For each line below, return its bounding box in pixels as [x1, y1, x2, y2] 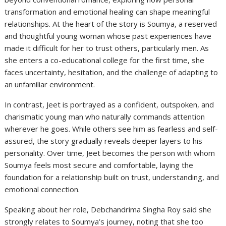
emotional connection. [5, 184, 80, 195]
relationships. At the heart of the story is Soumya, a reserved [5, 19, 217, 29]
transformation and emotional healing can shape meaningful [5, 7, 210, 17]
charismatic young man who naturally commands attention [5, 111, 205, 122]
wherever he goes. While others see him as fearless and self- [5, 124, 218, 134]
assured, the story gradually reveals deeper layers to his [5, 136, 203, 146]
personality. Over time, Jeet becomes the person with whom [5, 148, 215, 158]
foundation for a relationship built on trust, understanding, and [5, 172, 219, 183]
